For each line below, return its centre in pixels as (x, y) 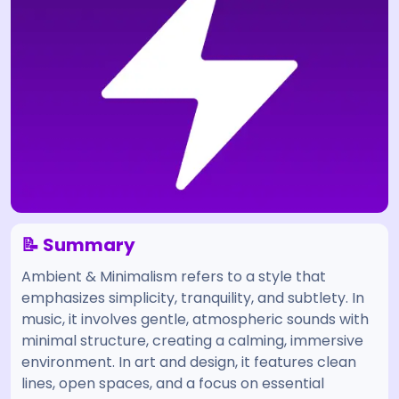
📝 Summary (78, 245)
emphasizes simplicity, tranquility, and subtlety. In (193, 298)
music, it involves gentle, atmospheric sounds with (195, 319)
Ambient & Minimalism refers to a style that (174, 277)
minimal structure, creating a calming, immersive (192, 341)
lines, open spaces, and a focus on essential (173, 383)
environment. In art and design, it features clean (189, 362)
